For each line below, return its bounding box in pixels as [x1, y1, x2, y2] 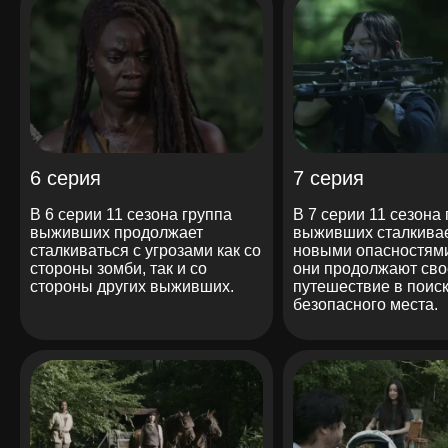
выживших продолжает [30, 223, 203, 241]
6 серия [30, 166, 101, 189]
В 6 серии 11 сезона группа [30, 205, 232, 223]
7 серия [292, 166, 364, 189]
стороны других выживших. [30, 277, 234, 295]
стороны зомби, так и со [30, 259, 207, 277]
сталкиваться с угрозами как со [30, 241, 261, 259]
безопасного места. [292, 295, 438, 313]
